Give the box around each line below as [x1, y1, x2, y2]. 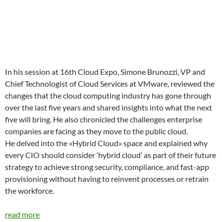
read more [5, 210, 40, 219]
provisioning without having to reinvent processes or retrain [5, 174, 209, 183]
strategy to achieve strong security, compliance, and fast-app [5, 162, 209, 171]
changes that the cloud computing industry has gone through [5, 91, 211, 100]
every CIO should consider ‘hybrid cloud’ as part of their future [5, 150, 216, 160]
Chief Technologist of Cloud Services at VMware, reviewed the [5, 79, 215, 88]
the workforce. [5, 186, 54, 195]
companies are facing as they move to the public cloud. [5, 126, 188, 136]
